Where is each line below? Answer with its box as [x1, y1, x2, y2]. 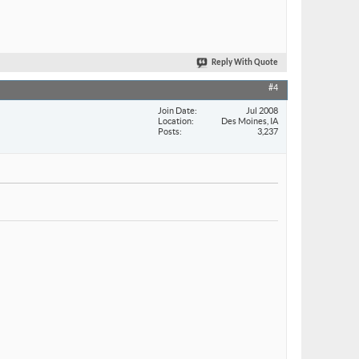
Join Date [158, 105, 195, 115]
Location [158, 115, 192, 126]
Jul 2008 [246, 105, 278, 115]
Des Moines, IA [221, 115, 278, 126]
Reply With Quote [212, 58, 278, 68]
